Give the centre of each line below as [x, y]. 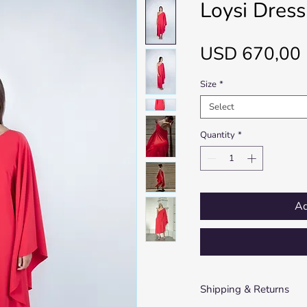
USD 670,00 [250, 54]
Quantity [217, 135]
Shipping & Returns [244, 289]
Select [221, 107]
